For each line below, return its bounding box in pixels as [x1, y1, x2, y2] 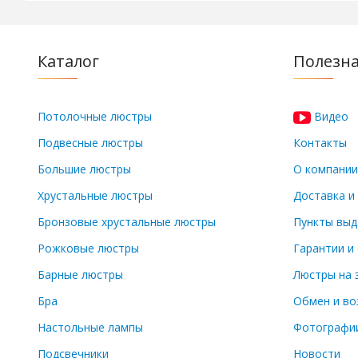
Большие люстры [38, 161, 131, 177]
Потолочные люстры [38, 109, 152, 125]
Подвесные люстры [38, 135, 143, 151]
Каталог [38, 50, 99, 73]
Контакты [293, 135, 347, 151]
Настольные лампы [38, 320, 143, 336]
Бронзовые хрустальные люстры [38, 214, 216, 230]
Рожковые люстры [38, 241, 139, 257]
